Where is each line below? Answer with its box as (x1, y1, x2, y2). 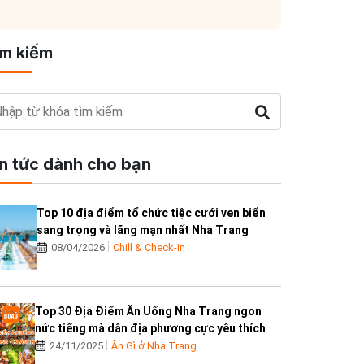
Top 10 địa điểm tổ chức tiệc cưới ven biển (37, 206, 266, 220)
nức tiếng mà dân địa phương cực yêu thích (35, 322, 266, 336)
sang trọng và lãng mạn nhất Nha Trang (37, 223, 249, 237)
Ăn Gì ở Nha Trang (111, 340, 197, 353)
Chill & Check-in (113, 241, 186, 254)
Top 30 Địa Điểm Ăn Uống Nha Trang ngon (35, 305, 262, 318)
